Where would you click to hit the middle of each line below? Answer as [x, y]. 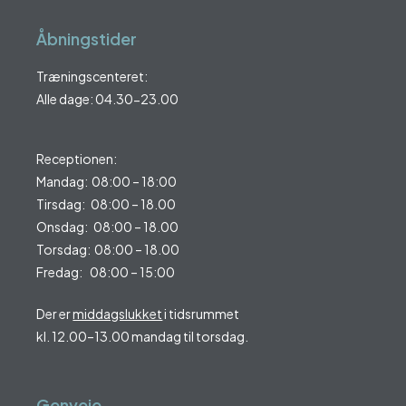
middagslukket [118, 314]
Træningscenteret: [92, 77]
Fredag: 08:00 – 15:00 [106, 272]
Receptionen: [77, 159]
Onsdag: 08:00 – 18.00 [108, 227]
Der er [55, 314]
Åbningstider [87, 39]
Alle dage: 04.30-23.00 [108, 99]
